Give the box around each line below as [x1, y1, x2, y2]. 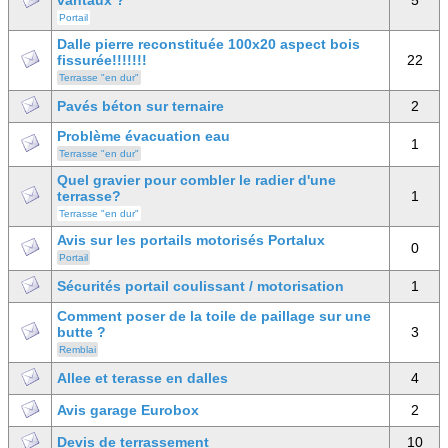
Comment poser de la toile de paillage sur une [57, 308, 371, 324]
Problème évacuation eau [57, 128, 230, 144]
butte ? [57, 324, 106, 340]
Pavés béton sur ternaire [57, 98, 224, 114]
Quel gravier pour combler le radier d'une [57, 172, 336, 188]
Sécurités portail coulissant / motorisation [57, 278, 344, 294]
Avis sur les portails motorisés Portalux [57, 232, 325, 248]
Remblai [59, 344, 96, 355]
